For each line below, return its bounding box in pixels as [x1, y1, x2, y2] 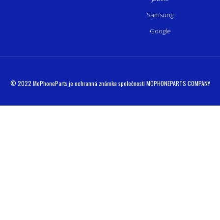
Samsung [147, 10, 173, 20]
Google [149, 27, 171, 36]
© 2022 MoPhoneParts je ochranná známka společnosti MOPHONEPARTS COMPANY [10, 79, 210, 88]
